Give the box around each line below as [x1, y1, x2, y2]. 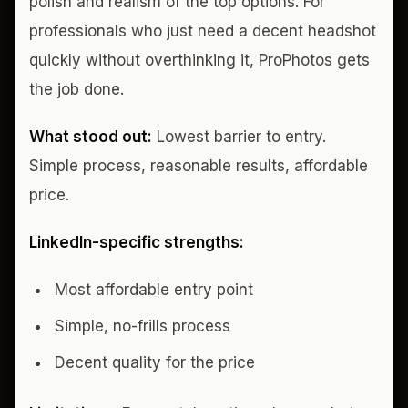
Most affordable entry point [55, 280, 253, 299]
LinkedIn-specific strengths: [29, 232, 244, 251]
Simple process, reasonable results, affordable [29, 156, 368, 175]
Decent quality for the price [55, 352, 255, 372]
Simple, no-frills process [55, 316, 230, 335]
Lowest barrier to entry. [152, 127, 326, 146]
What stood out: [29, 127, 152, 146]
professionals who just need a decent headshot [29, 21, 376, 40]
